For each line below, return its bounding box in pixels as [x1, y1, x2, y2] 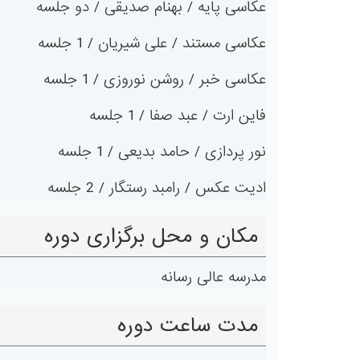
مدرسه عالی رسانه [161, 266, 266, 288]
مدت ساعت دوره [117, 310, 258, 341]
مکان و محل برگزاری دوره [44, 221, 258, 252]
